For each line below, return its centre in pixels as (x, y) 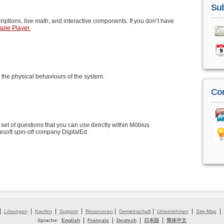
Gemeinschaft (135, 211)
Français (98, 220)
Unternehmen (172, 211)
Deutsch (126, 220)
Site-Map (206, 211)
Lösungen (15, 211)
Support (68, 211)
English (71, 220)
